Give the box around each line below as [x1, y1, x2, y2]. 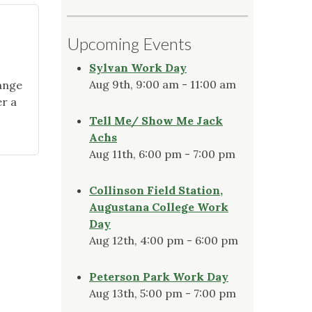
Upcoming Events [67, 33, 192, 54]
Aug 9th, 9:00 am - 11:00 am [89, 77, 236, 91]
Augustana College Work [89, 199, 228, 214]
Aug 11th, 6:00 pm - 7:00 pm [89, 146, 235, 161]
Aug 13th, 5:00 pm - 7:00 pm [89, 286, 236, 300]
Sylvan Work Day [89, 60, 187, 75]
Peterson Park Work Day [89, 269, 228, 283]
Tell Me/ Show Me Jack [89, 113, 223, 127]
